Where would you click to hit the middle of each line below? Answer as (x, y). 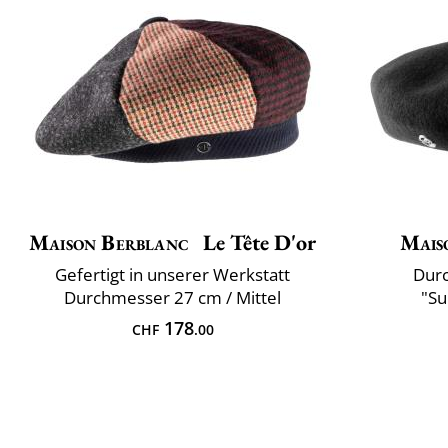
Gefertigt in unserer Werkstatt (172, 275)
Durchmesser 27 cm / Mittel (172, 298)
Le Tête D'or (257, 243)
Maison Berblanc (109, 243)
